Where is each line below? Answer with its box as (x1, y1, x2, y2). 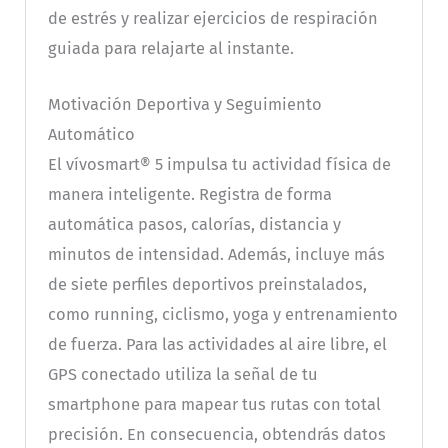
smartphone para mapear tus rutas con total (47, 394, 381, 414)
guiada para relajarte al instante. (47, 38, 294, 58)
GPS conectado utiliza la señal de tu (47, 364, 318, 384)
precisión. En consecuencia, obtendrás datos (47, 424, 386, 444)
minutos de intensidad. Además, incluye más (47, 244, 385, 264)
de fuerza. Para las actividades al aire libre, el (47, 334, 387, 354)
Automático (47, 124, 135, 144)
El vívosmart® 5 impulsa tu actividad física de (47, 154, 391, 174)
